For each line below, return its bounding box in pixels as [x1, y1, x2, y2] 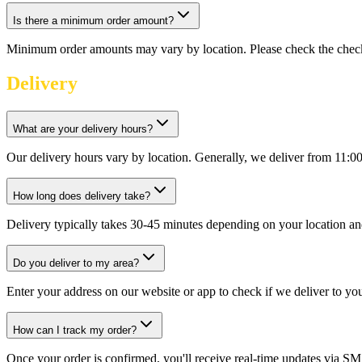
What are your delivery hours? [13, 122, 153, 135]
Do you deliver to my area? [13, 256, 139, 269]
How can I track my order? [13, 323, 137, 336]
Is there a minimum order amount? [13, 14, 174, 27]
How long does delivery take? [13, 189, 150, 202]
